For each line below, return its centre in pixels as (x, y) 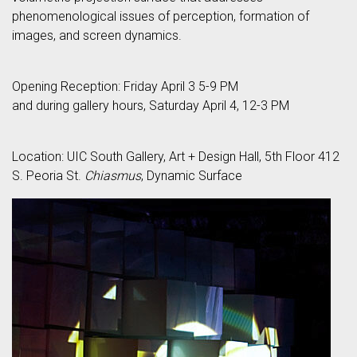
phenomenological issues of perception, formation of (161, 16)
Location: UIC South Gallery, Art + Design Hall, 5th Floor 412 (176, 157)
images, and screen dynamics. (97, 35)
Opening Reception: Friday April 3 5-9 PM (125, 86)
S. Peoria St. (48, 176)
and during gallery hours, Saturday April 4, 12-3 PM (151, 106)
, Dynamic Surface (192, 176)
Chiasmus (113, 176)
